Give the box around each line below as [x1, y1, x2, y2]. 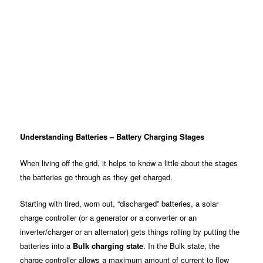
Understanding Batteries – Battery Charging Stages [20, 130, 205, 142]
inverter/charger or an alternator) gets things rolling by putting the [20, 226, 240, 238]
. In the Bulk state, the [143, 240, 220, 252]
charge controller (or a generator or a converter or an [20, 212, 197, 224]
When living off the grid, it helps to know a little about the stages [20, 157, 238, 169]
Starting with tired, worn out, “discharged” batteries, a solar [20, 198, 219, 210]
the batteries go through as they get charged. [20, 171, 173, 183]
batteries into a [20, 240, 73, 252]
